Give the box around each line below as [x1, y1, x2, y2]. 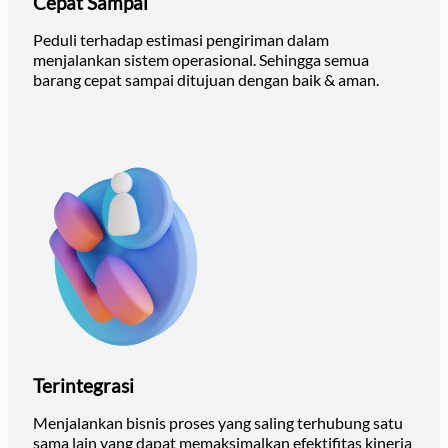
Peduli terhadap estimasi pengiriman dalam [33, 30, 329, 50]
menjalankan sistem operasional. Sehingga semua [33, 50, 369, 70]
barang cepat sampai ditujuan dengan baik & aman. [33, 70, 379, 90]
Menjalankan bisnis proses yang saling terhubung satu [33, 413, 403, 433]
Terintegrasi [33, 374, 134, 398]
